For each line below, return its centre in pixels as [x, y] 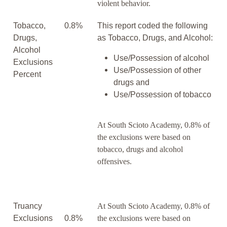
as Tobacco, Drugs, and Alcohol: [155, 38]
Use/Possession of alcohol [161, 58]
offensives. [115, 162]
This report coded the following [153, 26]
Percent [27, 74]
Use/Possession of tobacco [162, 95]
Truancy [28, 206]
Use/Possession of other [157, 70]
